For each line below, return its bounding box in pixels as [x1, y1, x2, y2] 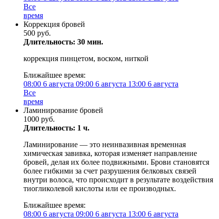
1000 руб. [23, 115, 55, 123]
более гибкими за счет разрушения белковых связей [23, 167, 197, 175]
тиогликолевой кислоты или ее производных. [23, 184, 176, 193]
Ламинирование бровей [23, 106, 103, 114]
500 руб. [23, 29, 51, 37]
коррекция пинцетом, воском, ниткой [23, 54, 149, 63]
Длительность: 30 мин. [23, 38, 103, 46]
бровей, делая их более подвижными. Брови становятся [23, 158, 209, 166]
